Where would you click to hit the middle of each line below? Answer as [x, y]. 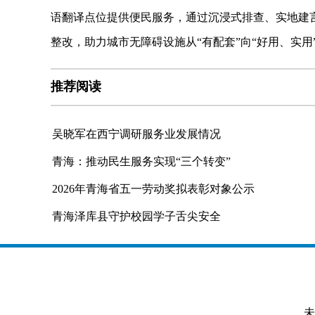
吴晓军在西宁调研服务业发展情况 [136, 134]
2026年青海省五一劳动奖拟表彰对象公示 [153, 189]
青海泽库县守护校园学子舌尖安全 [136, 216]
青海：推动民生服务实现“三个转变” [141, 161]
